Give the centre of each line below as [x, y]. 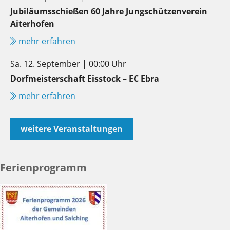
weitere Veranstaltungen [72, 129]
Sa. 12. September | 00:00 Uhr [68, 63]
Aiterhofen [32, 23]
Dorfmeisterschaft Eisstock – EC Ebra [85, 78]
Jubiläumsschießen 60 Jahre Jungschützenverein [109, 11]
